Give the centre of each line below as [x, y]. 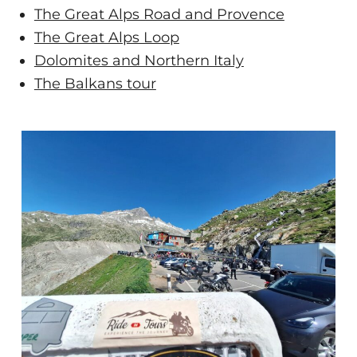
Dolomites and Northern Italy [139, 60]
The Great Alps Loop [106, 37]
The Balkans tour [95, 83]
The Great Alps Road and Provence [159, 14]
